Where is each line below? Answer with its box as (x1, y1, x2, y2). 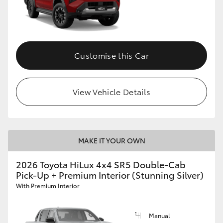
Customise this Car (74, 49, 149, 61)
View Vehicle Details (72, 86, 151, 98)
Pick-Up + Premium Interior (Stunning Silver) (16, 168, 204, 182)
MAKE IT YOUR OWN (78, 135, 145, 146)
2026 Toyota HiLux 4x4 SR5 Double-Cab (16, 158, 186, 171)
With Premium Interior (16, 181, 80, 190)
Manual (149, 211, 170, 220)
